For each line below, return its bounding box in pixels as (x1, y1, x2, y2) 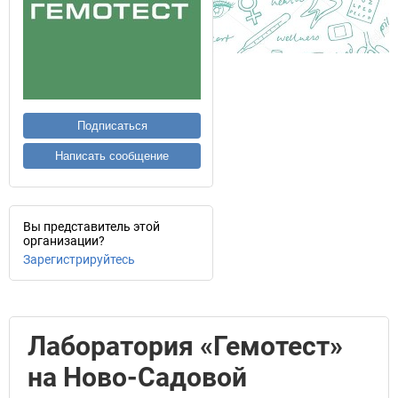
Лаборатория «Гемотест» (28, 330, 343, 362)
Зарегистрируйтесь (23, 252, 135, 267)
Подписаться (76, 119, 147, 132)
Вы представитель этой (23, 219, 160, 234)
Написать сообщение (55, 149, 169, 163)
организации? (23, 234, 105, 248)
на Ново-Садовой (28, 362, 247, 393)
